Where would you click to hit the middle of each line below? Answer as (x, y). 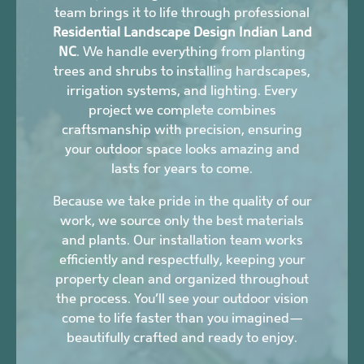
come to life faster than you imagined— (182, 318)
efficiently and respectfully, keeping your (182, 260)
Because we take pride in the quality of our (182, 201)
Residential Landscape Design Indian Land (182, 32)
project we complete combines (182, 110)
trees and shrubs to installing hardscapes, (182, 71)
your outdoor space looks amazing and (182, 149)
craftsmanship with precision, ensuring (182, 130)
